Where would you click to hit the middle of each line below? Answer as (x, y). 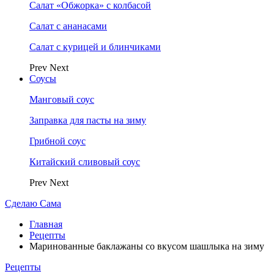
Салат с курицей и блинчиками (95, 47)
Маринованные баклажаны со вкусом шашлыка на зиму (147, 246)
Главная (46, 224)
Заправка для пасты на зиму (88, 120)
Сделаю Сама (33, 203)
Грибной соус (57, 141)
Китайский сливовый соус (85, 162)
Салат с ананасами (68, 26)
